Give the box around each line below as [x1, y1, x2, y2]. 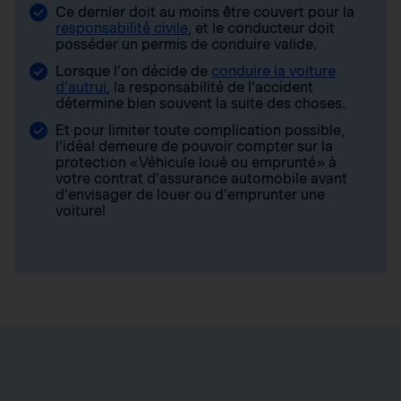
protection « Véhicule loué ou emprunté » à [55, 153, 337, 171]
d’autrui [55, 78, 107, 96]
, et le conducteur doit [188, 19, 335, 37]
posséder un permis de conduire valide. [55, 35, 317, 53]
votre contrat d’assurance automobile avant [55, 169, 347, 187]
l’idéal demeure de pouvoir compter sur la [55, 137, 333, 155]
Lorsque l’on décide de [55, 62, 211, 80]
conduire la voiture [211, 62, 336, 80]
